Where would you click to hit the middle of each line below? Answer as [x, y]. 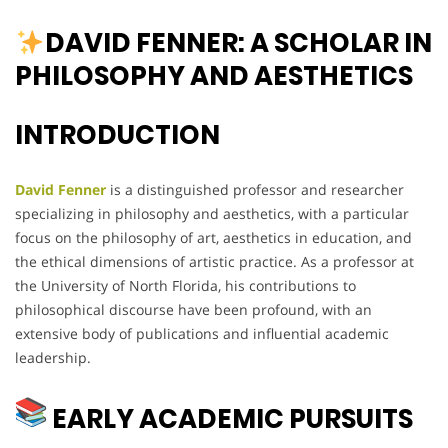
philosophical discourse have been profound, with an [193, 310]
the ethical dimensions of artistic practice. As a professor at [214, 262]
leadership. [53, 358]
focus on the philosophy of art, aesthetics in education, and [213, 238]
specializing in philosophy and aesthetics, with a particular [212, 214]
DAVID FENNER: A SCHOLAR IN [238, 43]
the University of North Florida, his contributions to [185, 286]
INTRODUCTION [117, 135]
